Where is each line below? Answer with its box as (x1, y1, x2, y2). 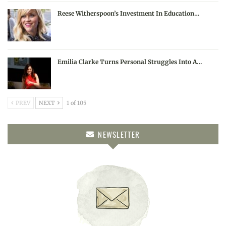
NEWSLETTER (96, 129, 140, 140)
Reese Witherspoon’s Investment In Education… (58, 10, 200, 18)
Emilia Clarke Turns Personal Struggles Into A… (58, 58, 202, 66)
